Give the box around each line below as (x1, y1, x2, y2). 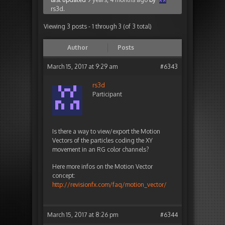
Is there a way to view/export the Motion (52, 128, 160, 136)
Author (67, 44, 88, 52)
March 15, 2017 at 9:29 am (47, 63, 118, 71)
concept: (52, 172, 75, 180)
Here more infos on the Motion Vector (52, 163, 153, 171)
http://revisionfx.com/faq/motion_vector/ (52, 181, 167, 189)
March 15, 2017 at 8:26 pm (47, 211, 118, 219)
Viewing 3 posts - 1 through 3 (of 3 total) (44, 23, 152, 31)
